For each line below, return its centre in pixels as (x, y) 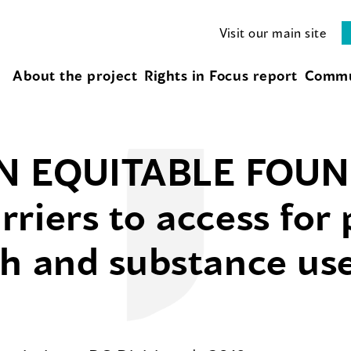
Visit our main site (273, 33)
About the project (75, 76)
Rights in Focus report (221, 76)
